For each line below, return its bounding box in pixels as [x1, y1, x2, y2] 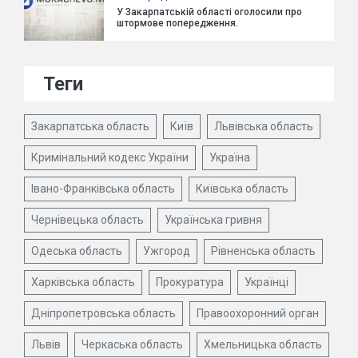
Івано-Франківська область [31, 182, 175, 195]
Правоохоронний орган [197, 307, 319, 320]
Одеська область [31, 245, 122, 257]
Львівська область [214, 120, 313, 133]
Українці [245, 276, 288, 288]
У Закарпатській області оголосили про [117, 6, 302, 18]
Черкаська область [82, 338, 183, 351]
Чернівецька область [31, 213, 144, 226]
